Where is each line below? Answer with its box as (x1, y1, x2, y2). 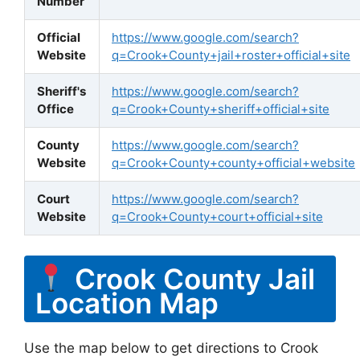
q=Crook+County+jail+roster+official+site (112, 47, 350, 63)
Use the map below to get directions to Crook (24, 340, 318, 356)
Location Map (35, 286, 219, 320)
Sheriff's (37, 83, 86, 99)
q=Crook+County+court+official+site (112, 208, 323, 224)
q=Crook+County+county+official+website (112, 154, 355, 170)
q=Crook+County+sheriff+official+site (112, 100, 329, 117)
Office (37, 100, 74, 117)
